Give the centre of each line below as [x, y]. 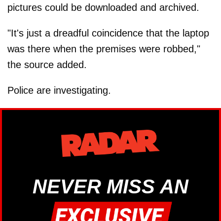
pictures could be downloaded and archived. [103, 8]
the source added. [47, 65]
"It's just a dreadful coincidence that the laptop [108, 33]
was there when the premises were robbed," [104, 49]
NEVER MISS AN [110, 187]
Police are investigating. [59, 91]
